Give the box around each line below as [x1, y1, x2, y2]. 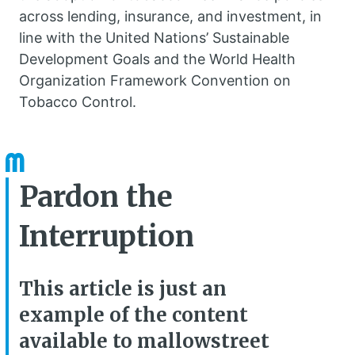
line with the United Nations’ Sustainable [19, 29, 289, 47]
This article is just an [19, 277, 227, 302]
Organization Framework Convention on [19, 72, 291, 90]
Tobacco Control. [19, 94, 140, 111]
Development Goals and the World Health [19, 51, 296, 68]
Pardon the [19, 179, 173, 216]
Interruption [19, 219, 194, 255]
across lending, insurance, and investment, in [19, 8, 322, 25]
